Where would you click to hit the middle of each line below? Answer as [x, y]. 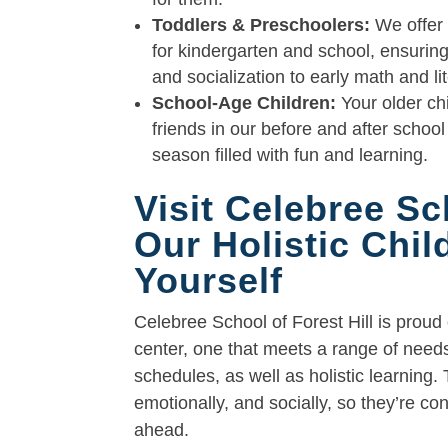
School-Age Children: [244, 102]
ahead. [162, 429]
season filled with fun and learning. [290, 154]
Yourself [209, 280]
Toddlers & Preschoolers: [264, 24]
